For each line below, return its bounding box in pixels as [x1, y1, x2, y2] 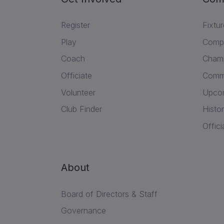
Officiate [61, 70, 92, 81]
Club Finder [61, 104, 102, 114]
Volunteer [61, 87, 95, 97]
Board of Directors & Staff [61, 188, 157, 199]
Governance [61, 205, 106, 216]
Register [61, 20, 90, 30]
